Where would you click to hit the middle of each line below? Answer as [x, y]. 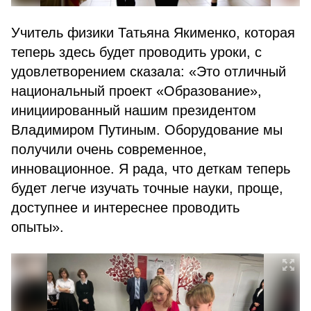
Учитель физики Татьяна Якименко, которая [153, 33]
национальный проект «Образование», [136, 91]
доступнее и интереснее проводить [125, 208]
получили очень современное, [109, 149]
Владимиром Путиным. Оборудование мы [147, 130]
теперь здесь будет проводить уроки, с [136, 52]
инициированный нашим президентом [134, 110]
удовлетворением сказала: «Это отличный [149, 72]
